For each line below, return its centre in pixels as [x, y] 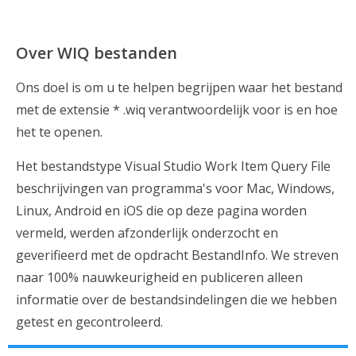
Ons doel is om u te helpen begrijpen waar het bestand [179, 87]
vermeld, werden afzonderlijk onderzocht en [147, 233]
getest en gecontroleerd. [89, 322]
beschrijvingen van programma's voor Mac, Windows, [175, 188]
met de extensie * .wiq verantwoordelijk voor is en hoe [177, 110]
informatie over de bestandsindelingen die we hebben [176, 300]
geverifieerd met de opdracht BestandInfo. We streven [177, 255]
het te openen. [59, 132]
